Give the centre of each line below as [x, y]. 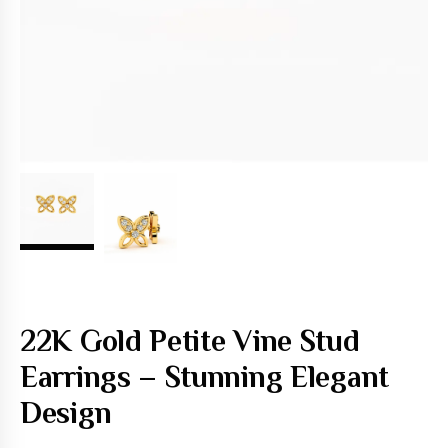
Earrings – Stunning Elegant [204, 376]
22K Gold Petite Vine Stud [28, 340]
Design [66, 412]
